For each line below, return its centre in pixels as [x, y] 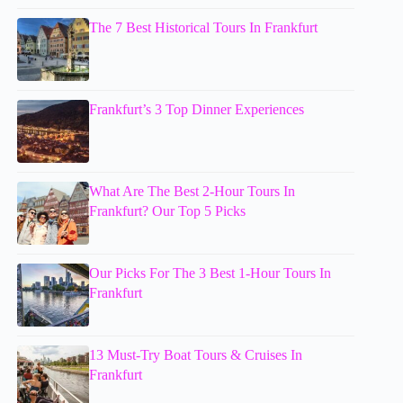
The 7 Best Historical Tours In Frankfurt [204, 27]
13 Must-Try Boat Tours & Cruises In [196, 354]
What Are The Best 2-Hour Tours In [193, 191]
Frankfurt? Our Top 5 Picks [168, 210]
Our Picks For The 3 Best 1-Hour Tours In [210, 273]
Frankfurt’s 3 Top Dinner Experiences [197, 109]
